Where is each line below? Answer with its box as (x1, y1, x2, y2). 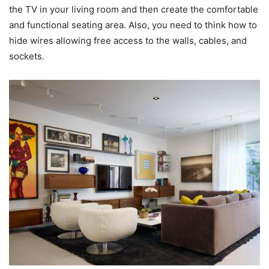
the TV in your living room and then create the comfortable (9, 4, 258, 16)
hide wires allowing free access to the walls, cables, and (9, 35, 247, 47)
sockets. (9, 50, 44, 62)
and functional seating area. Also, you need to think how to (9, 19, 257, 31)
